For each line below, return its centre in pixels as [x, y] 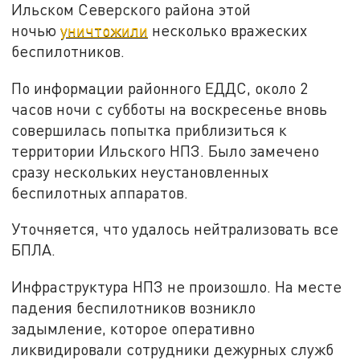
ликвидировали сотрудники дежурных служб [173, 349]
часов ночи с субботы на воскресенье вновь [170, 108]
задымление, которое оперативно [133, 328]
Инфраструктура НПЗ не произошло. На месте [177, 286]
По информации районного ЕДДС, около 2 [160, 88]
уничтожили [104, 30]
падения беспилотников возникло [134, 307]
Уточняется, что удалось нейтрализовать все [175, 229]
